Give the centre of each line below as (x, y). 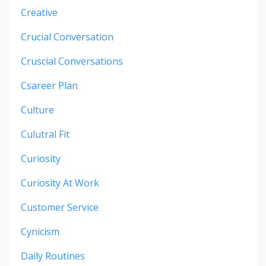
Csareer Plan (49, 86)
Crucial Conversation (67, 37)
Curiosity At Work (60, 183)
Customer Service (60, 208)
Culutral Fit (45, 134)
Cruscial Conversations (72, 61)
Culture (37, 110)
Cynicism (40, 232)
